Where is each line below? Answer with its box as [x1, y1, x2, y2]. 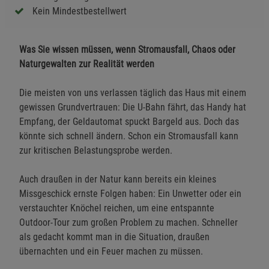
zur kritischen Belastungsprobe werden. [19, 144, 172, 156]
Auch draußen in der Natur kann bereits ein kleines [19, 173, 216, 185]
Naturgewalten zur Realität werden [19, 58, 154, 70]
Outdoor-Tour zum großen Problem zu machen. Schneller [19, 216, 238, 228]
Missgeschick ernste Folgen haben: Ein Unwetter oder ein [19, 187, 241, 199]
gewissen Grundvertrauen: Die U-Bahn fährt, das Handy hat [19, 101, 246, 113]
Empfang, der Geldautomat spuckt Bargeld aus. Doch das [19, 115, 239, 127]
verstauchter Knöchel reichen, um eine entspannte [19, 202, 214, 214]
